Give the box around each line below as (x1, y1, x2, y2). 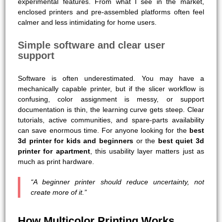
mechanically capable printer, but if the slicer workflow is (18, 84, 204, 93)
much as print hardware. (18, 157, 95, 166)
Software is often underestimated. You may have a (18, 74, 204, 82)
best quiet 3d (158, 136, 204, 145)
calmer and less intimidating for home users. (18, 18, 157, 26)
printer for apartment (18, 147, 90, 155)
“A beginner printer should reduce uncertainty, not (31, 177, 204, 186)
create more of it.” (31, 188, 87, 196)
